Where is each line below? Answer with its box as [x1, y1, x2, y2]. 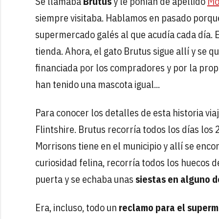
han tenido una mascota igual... [35, 77, 160, 91]
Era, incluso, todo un [35, 200, 119, 214]
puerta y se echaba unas [35, 172, 135, 186]
